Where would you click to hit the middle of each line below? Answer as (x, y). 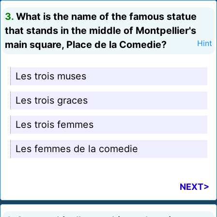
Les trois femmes (54, 125)
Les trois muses (51, 76)
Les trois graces (52, 101)
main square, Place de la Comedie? (86, 45)
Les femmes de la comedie (77, 149)
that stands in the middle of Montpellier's (101, 31)
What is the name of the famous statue (105, 17)
